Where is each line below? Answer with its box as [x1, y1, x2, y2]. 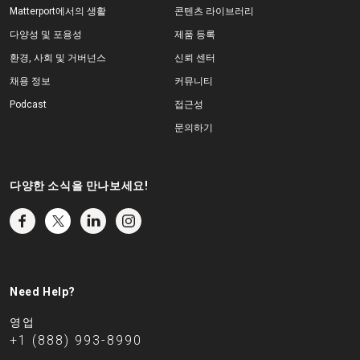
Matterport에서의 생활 [10, 6, 106, 18]
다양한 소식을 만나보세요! [10, 179, 149, 193]
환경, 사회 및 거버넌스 [10, 52, 106, 64]
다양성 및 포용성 [10, 29, 82, 41]
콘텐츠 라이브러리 [174, 6, 254, 18]
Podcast [10, 99, 47, 111]
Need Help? [10, 285, 76, 299]
